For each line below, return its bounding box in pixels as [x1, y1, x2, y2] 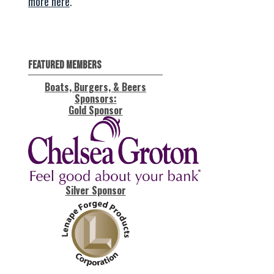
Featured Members [28, 59, 101, 72]
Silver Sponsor [65, 183, 126, 198]
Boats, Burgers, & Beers [45, 80, 146, 95]
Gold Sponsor [68, 103, 123, 118]
